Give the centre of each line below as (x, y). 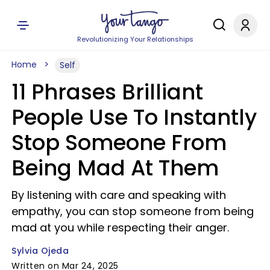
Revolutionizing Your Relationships (135, 39)
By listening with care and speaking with (119, 195)
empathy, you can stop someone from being (133, 211)
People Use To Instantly (134, 117)
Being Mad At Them (115, 168)
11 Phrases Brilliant (107, 92)
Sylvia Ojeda (40, 251)
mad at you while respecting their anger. (120, 228)
